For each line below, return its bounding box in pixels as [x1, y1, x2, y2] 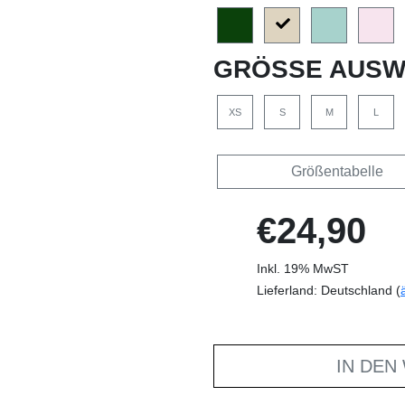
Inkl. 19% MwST [257, 260, 349, 276]
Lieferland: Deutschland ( [257, 282, 400, 297]
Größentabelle [290, 163, 383, 179]
